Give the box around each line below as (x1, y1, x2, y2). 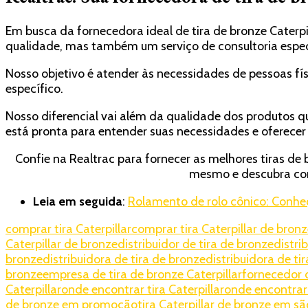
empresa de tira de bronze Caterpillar (43, 267, 242, 283)
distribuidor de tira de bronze (118, 236, 274, 252)
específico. (5, 81, 63, 97)
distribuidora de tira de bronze (43, 252, 206, 267)
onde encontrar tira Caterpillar (61, 282, 224, 298)
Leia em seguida (33, 194, 122, 210)
